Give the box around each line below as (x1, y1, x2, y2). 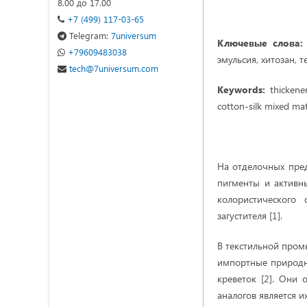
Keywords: (217, 83, 265, 96)
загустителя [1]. (217, 209, 282, 222)
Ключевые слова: (217, 36, 304, 49)
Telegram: (69, 29, 108, 41)
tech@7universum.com (66, 62, 158, 74)
